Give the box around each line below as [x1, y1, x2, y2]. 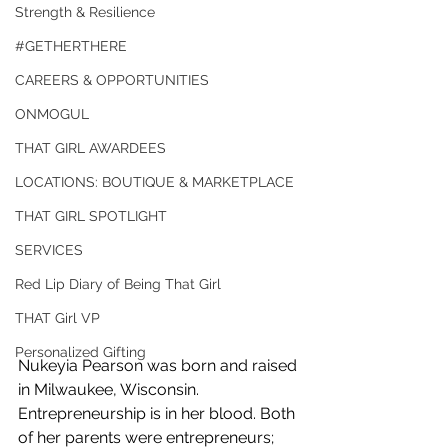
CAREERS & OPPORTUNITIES [15, 72, 209, 88]
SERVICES [15, 242, 83, 258]
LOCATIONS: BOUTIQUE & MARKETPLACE [15, 174, 294, 190]
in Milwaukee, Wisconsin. [18, 379, 203, 399]
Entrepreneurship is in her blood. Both [18, 403, 299, 423]
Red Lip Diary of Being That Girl [15, 276, 221, 292]
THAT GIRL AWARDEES [15, 140, 166, 156]
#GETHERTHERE [15, 38, 127, 54]
